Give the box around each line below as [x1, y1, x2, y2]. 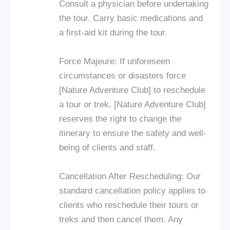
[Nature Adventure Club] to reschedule [59, 85, 205, 95]
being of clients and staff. [59, 142, 156, 152]
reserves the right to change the [59, 113, 181, 124]
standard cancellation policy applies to [59, 185, 205, 196]
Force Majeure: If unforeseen [59, 56, 170, 66]
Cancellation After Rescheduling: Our [59, 171, 201, 181]
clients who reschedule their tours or [59, 200, 199, 210]
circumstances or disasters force [59, 70, 186, 81]
